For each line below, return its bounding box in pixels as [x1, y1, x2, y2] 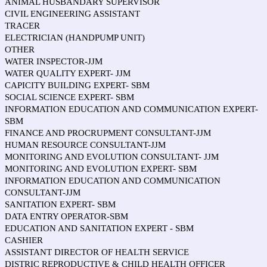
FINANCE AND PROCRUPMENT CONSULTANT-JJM [5, 128, 211, 138]
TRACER [5, 21, 40, 30]
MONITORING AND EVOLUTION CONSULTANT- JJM [5, 152, 219, 162]
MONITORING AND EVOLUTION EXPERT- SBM [5, 164, 197, 173]
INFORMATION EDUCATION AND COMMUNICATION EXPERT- [5, 104, 258, 114]
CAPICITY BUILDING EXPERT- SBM [5, 80, 150, 90]
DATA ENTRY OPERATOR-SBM [5, 212, 128, 221]
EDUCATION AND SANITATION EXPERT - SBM [5, 223, 194, 233]
